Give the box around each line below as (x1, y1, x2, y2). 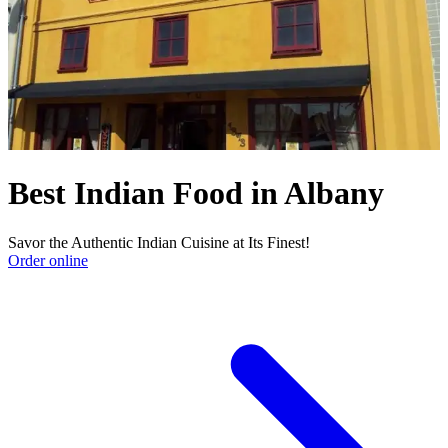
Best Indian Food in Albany (8, 175, 384, 212)
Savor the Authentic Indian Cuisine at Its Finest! (8, 233, 310, 251)
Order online (8, 251, 88, 269)
